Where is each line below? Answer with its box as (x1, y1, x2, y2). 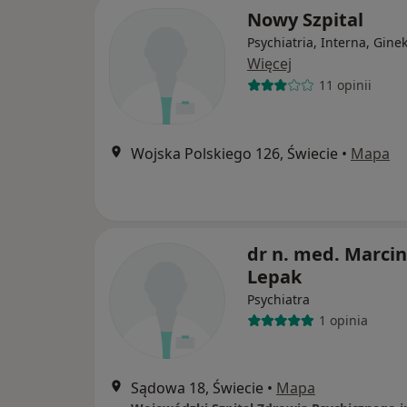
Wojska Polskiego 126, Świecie (131, 143, 338, 164)
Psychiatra (247, 290, 310, 308)
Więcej (247, 53, 292, 74)
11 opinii (318, 76, 372, 94)
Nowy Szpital (247, 6, 363, 32)
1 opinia (318, 312, 368, 330)
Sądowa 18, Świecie (131, 377, 263, 398)
